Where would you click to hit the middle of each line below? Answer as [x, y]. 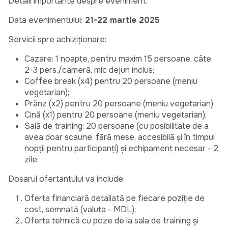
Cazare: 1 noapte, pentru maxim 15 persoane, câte [118, 59]
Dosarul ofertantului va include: [66, 179]
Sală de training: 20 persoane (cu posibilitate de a [117, 126]
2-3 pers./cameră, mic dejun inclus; [89, 70]
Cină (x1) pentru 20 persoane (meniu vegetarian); [116, 115]
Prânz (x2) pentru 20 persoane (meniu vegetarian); [120, 104]
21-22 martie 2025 [121, 20]
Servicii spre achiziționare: [57, 40]
